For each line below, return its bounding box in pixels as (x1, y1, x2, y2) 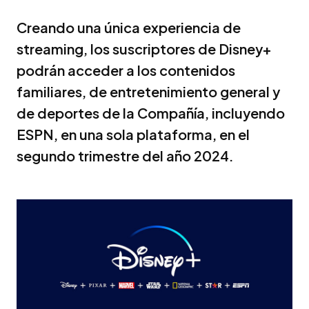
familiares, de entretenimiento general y (17, 82, 280, 100)
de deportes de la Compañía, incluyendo (17, 103, 285, 121)
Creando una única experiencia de (17, 18, 241, 36)
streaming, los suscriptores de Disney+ (17, 39, 271, 57)
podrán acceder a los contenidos (17, 61, 235, 79)
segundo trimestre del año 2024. (17, 146, 234, 164)
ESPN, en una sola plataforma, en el (17, 125, 250, 143)
